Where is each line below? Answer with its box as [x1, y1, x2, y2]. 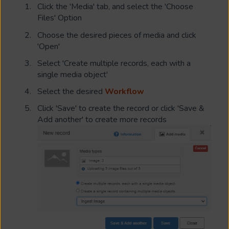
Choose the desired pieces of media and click [37, 29, 196, 41]
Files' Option [37, 12, 84, 24]
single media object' [37, 68, 110, 80]
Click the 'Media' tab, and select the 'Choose [37, 1, 193, 13]
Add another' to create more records [37, 114, 169, 126]
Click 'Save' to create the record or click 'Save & [37, 103, 204, 114]
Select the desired [37, 85, 105, 97]
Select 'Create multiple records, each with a [37, 57, 191, 69]
